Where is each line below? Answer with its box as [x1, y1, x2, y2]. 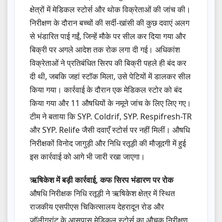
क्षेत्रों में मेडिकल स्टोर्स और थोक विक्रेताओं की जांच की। [30, 4, 191, 15]
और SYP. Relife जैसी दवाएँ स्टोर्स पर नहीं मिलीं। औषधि [30, 124, 190, 136]
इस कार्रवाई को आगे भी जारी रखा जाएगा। [30, 151, 145, 163]
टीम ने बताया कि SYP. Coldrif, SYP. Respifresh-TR [30, 111, 192, 122]
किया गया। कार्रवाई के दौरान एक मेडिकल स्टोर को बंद [30, 84, 182, 96]
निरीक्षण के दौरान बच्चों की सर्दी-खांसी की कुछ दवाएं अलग [30, 17, 189, 29]
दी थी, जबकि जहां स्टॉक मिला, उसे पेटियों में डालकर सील [30, 71, 191, 82]
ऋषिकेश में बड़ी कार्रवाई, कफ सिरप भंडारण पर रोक [30, 174, 173, 186]
